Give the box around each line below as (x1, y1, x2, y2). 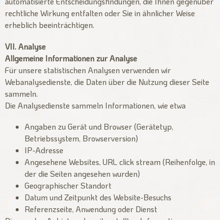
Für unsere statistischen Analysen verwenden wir (5, 64, 171, 75)
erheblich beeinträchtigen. (5, 20, 94, 30)
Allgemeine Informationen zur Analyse (5, 53, 137, 63)
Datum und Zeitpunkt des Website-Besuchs (25, 192, 171, 202)
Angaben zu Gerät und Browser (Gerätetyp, (25, 121, 173, 132)
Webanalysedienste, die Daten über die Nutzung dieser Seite (5, 76, 209, 87)
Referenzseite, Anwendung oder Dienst (25, 203, 157, 214)
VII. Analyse (5, 41, 46, 52)
